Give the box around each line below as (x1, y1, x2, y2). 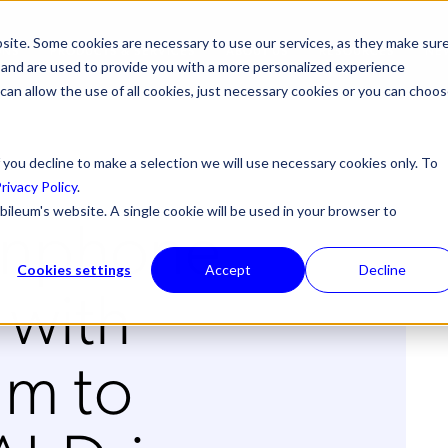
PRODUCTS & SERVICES (50, 41, 196, 58)
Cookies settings (17, 260, 132, 278)
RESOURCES (319, 41, 395, 58)
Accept (205, 260, 252, 278)
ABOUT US (226, 41, 289, 58)
